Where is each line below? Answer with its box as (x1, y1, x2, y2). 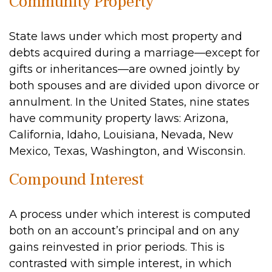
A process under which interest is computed (9, 208, 251, 221)
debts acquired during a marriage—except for (9, 46, 260, 59)
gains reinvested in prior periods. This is (9, 240, 225, 254)
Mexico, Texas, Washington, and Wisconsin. (9, 144, 245, 158)
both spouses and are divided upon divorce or (9, 79, 259, 92)
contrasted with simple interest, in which (9, 257, 232, 270)
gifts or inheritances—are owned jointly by (9, 63, 240, 76)
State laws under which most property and (9, 30, 242, 43)
